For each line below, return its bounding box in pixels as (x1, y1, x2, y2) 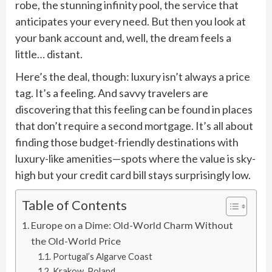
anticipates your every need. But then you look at (15, 14, 246, 28)
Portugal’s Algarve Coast (52, 251, 152, 262)
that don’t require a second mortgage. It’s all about (15, 118, 253, 132)
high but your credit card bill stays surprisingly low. (15, 168, 251, 182)
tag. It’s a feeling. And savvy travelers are (15, 86, 208, 100)
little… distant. (15, 47, 83, 61)
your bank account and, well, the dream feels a (15, 30, 231, 44)
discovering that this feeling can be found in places (15, 102, 253, 116)
